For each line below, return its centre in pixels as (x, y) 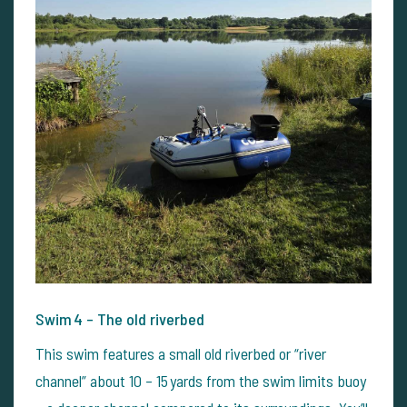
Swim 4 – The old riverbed (120, 318)
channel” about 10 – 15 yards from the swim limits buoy (201, 380)
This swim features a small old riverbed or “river (181, 353)
